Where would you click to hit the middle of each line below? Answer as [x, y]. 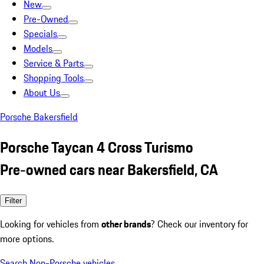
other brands [126, 224]
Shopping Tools [54, 78]
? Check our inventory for [199, 224]
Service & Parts [54, 63]
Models [38, 48]
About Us [42, 93]
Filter [13, 200]
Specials [40, 34]
